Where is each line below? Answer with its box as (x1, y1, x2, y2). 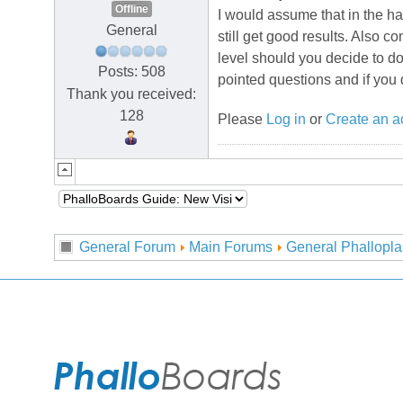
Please (218, 112, 266, 128)
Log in (266, 112, 306, 128)
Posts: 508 (97, 63, 166, 79)
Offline (114, 3, 148, 16)
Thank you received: (67, 85, 196, 102)
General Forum (79, 239, 175, 255)
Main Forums (189, 239, 273, 255)
